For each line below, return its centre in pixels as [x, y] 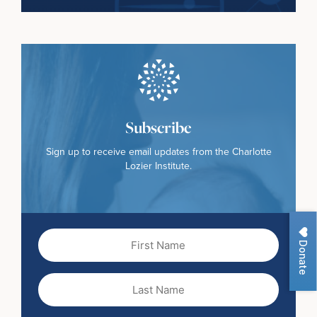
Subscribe [158, 127]
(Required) [180, 270]
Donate [303, 257]
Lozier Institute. [158, 165]
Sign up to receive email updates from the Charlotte [158, 151]
